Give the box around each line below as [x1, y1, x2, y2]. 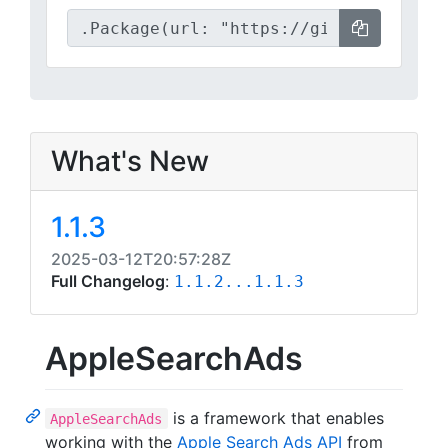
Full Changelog [51, 271, 165, 291]
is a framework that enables [167, 407, 384, 428]
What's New [51, 144, 209, 178]
